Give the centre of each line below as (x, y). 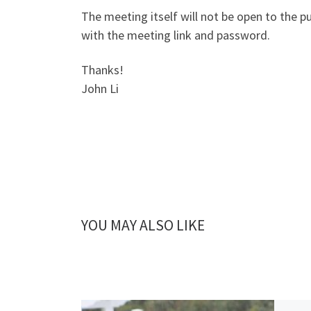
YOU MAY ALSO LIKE (143, 225)
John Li (100, 88)
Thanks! (102, 69)
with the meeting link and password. (176, 35)
